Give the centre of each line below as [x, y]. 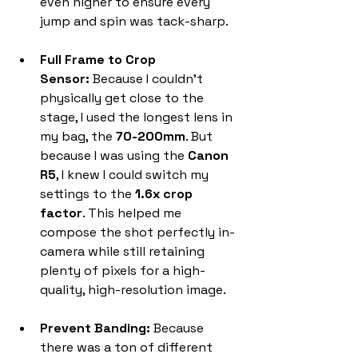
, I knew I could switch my [134, 174]
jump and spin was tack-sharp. [134, 21]
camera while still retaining [124, 251]
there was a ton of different [128, 347]
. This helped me [133, 213]
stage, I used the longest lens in [138, 117]
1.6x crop [165, 193]
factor [61, 213]
